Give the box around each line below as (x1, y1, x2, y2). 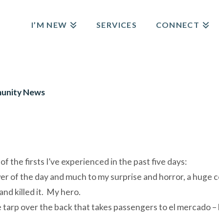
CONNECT (155, 20, 200, 29)
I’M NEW (31, 20, 67, 29)
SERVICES (96, 20, 137, 29)
